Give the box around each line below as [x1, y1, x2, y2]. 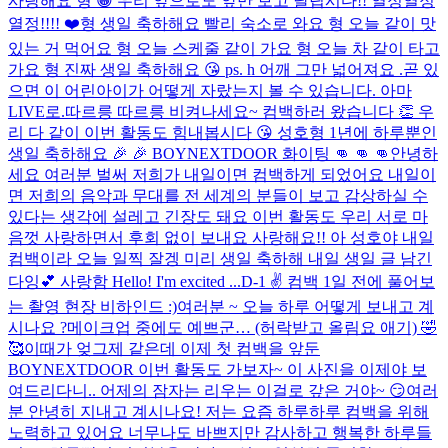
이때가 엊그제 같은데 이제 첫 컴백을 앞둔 [24, 339, 320, 357]
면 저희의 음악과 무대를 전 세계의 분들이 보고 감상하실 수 [8, 186, 428, 204]
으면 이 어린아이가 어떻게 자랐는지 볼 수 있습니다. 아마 [8, 81, 412, 99]
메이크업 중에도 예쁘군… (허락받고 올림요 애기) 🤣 [67, 318, 437, 336]
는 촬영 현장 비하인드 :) [8, 297, 177, 315]
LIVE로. [8, 102, 65, 120]
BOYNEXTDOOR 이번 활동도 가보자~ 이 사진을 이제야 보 [8, 360, 427, 378]
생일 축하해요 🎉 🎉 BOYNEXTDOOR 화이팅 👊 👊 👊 [8, 144, 390, 162]
